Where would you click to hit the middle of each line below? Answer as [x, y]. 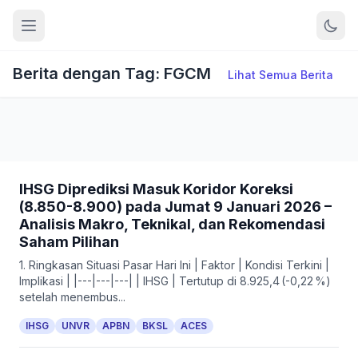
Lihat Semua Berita [280, 75]
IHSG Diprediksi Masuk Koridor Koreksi [156, 189]
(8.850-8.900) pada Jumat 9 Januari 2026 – [175, 207]
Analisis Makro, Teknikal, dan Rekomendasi [172, 224]
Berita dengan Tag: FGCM [114, 74]
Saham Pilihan [69, 242]
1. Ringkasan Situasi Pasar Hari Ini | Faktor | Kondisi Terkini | [174, 265]
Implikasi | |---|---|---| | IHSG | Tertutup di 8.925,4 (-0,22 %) [175, 281]
